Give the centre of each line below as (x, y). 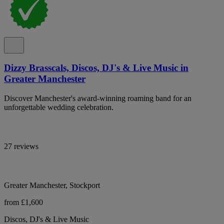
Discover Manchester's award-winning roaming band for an (98, 98)
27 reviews (21, 146)
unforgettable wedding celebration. (59, 107)
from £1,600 (23, 202)
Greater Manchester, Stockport (52, 185)
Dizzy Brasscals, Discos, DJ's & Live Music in (96, 68)
